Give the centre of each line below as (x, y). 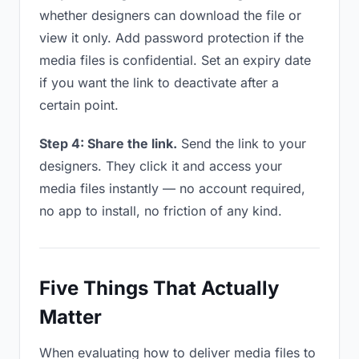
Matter (71, 317)
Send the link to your (242, 143)
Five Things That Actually (159, 288)
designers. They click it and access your (161, 166)
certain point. (79, 105)
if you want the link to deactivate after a (159, 83)
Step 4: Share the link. (108, 143)
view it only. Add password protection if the (171, 38)
